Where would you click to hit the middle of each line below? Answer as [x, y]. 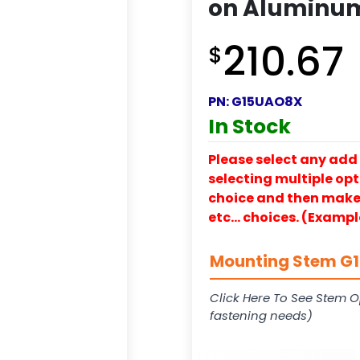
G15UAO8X [267, 101]
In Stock [250, 126]
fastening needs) [261, 315]
